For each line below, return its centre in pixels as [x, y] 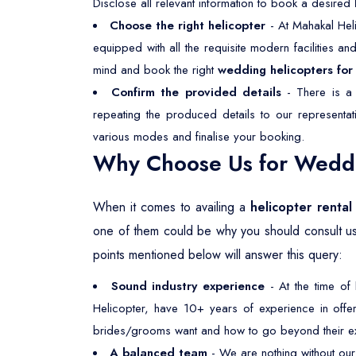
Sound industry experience [188, 286]
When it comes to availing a [172, 207]
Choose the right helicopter [188, 25]
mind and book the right [155, 70]
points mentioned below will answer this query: [218, 255]
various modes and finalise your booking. [199, 137]
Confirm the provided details [196, 92]
